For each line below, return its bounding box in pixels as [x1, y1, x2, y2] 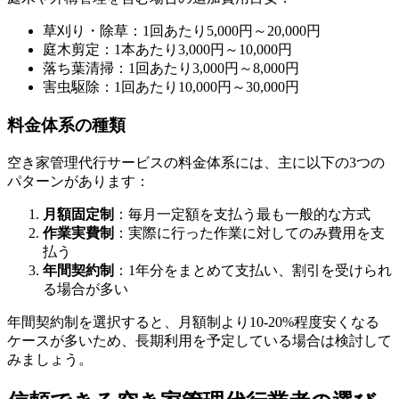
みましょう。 [7, 351, 93, 367]
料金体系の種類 [7, 116, 126, 135]
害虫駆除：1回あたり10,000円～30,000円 [43, 79, 299, 95]
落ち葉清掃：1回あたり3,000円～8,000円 [43, 61, 299, 77]
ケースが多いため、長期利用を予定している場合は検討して [7, 332, 392, 348]
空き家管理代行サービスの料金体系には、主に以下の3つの [7, 154, 385, 170]
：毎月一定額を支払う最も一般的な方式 [114, 206, 370, 222]
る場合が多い [43, 281, 128, 297]
